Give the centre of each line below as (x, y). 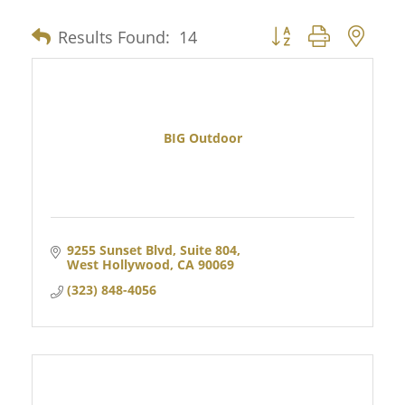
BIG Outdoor (202, 137)
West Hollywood (118, 265)
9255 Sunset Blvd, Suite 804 (151, 250)
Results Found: (114, 37)
